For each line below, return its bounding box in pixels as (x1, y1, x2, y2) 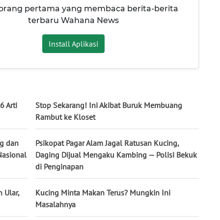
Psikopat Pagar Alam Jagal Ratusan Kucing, (35, 137, 179, 148)
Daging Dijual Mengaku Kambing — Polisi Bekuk (35, 149, 197, 160)
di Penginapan (35, 161, 83, 171)
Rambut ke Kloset (35, 111, 95, 122)
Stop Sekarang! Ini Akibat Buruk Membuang (35, 100, 182, 110)
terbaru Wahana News (27, 16, 119, 26)
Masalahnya (35, 199, 76, 209)
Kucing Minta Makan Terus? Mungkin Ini (35, 187, 170, 197)
